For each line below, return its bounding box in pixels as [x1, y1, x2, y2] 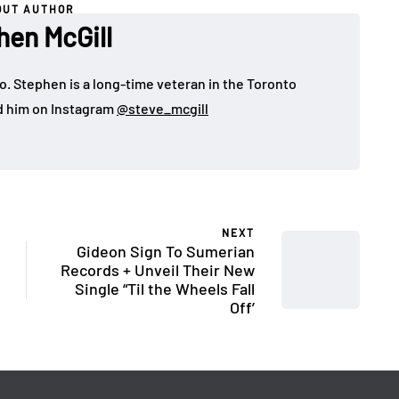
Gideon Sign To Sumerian [77, 240, 255, 261]
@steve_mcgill [117, 99, 208, 117]
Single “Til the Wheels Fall [75, 278, 255, 298]
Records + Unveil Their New [61, 259, 255, 280]
